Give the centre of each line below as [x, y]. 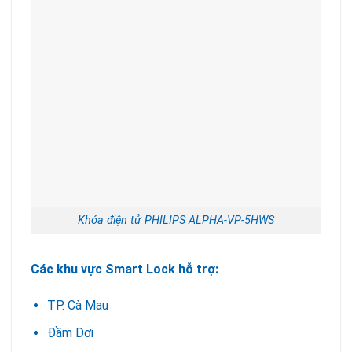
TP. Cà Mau [77, 305]
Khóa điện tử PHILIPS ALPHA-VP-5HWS [176, 221]
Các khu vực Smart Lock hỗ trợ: [125, 269]
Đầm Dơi [70, 332]
